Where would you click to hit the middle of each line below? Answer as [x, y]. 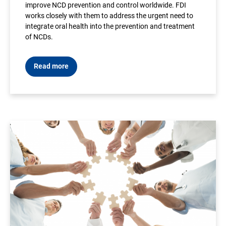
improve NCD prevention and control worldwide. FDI [106, 5]
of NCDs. [39, 37]
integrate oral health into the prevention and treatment [110, 26]
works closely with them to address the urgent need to [109, 16]
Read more [51, 66]
